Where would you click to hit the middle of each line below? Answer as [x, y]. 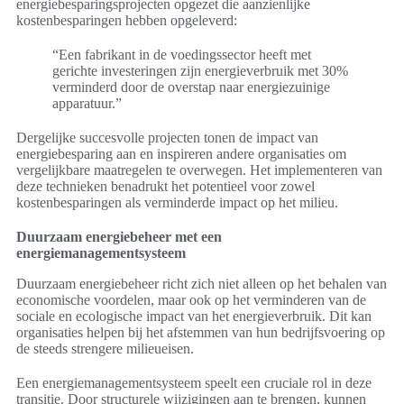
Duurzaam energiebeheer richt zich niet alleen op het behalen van [202, 284]
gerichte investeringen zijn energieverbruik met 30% [200, 71]
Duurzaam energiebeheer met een [119, 237]
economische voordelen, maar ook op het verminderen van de [191, 300]
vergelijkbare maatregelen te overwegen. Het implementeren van [199, 170]
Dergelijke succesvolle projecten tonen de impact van [167, 138]
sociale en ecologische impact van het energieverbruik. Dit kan [194, 317]
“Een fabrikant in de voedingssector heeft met [182, 55]
